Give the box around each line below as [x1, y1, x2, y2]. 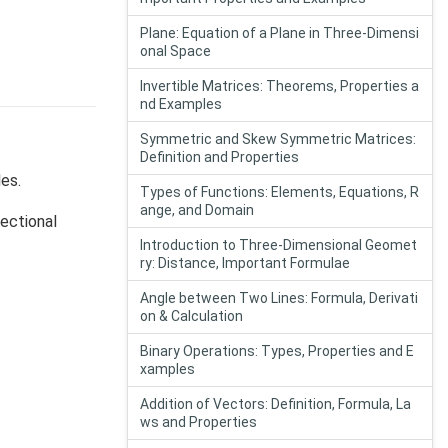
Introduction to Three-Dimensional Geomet [140, 237, 417, 253]
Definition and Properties [140, 149, 299, 165]
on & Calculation [140, 308, 243, 324]
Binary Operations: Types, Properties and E [140, 343, 414, 359]
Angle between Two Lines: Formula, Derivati [140, 290, 418, 306]
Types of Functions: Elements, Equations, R [140, 184, 419, 200]
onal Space [140, 43, 211, 59]
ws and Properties [140, 414, 257, 430]
